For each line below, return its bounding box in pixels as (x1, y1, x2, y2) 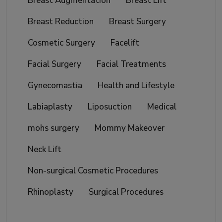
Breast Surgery (109, 16, 166, 28)
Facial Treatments (97, 58, 166, 70)
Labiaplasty (28, 101, 72, 113)
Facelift (111, 37, 139, 49)
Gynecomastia (28, 80, 82, 92)
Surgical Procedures (89, 186, 164, 198)
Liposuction (88, 101, 132, 113)
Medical (147, 101, 176, 113)
